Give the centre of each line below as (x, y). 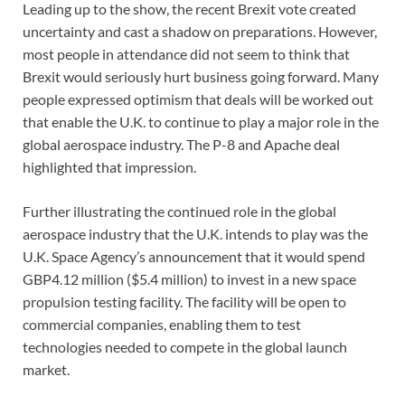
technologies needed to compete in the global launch (185, 347)
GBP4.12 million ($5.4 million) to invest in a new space (189, 279)
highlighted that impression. (109, 167)
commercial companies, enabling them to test (162, 325)
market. (46, 370)
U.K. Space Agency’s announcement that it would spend (194, 257)
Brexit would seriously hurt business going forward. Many (201, 77)
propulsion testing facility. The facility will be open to (184, 302)
